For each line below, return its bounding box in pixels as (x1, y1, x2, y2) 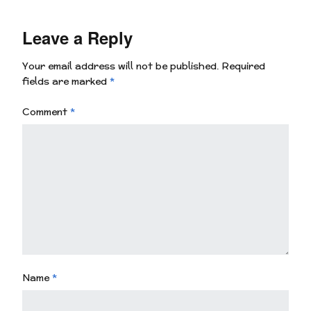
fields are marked (22, 74, 110, 88)
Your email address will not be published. (22, 58, 219, 73)
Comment (22, 104, 70, 119)
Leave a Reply (22, 25, 133, 49)
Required (221, 58, 265, 73)
